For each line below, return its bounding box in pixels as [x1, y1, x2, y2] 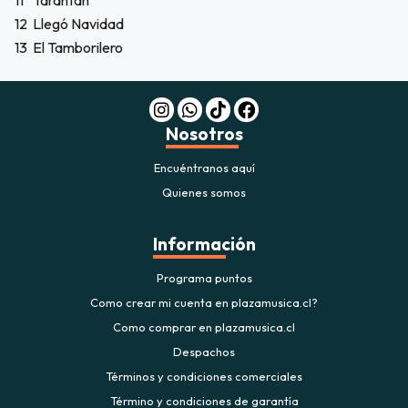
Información [152, 233, 256, 256]
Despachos [173, 344, 235, 360]
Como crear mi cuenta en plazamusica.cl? [90, 295, 318, 311]
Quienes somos [162, 185, 246, 200]
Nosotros [165, 123, 243, 146]
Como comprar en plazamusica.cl [113, 320, 295, 335]
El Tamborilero [33, 38, 123, 57]
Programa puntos [156, 270, 252, 286]
